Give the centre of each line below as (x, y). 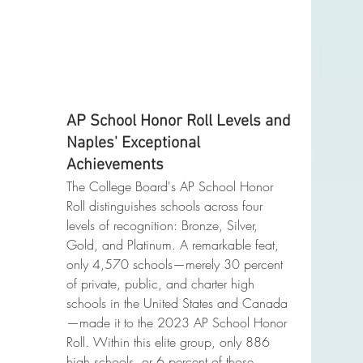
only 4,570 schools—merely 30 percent (177, 264)
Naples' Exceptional (135, 143)
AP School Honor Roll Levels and (181, 122)
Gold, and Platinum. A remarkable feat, (175, 245)
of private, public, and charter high (162, 284)
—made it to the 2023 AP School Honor (179, 322)
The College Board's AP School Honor (172, 186)
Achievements (115, 165)
